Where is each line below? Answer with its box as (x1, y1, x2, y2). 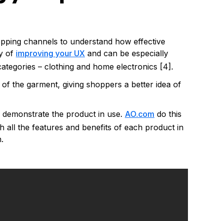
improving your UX (16, 48, 85, 58)
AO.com (125, 109, 155, 119)
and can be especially (85, 48, 169, 58)
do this (154, 109, 182, 119)
